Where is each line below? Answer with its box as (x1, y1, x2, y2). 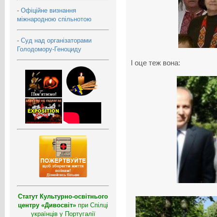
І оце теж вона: (131, 59, 180, 67)
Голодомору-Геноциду (17, 45, 81, 53)
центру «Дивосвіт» (18, 201, 76, 209)
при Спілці (76, 201, 108, 209)
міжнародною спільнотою (17, 15, 92, 23)
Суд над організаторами (21, 36, 92, 44)
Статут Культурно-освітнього (18, 192, 108, 200)
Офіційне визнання (21, 6, 76, 14)
